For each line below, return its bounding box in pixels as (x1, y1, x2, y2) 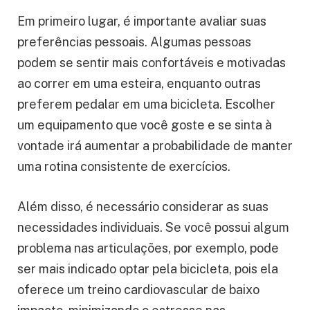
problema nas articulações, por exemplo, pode (17, 241, 279, 256)
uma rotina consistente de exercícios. (17, 159, 230, 174)
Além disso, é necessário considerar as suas (17, 199, 268, 215)
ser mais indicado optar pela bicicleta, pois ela (17, 262, 278, 277)
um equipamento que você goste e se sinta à (17, 118, 272, 133)
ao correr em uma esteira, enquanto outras (17, 76, 261, 91)
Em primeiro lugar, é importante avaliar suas (17, 14, 266, 29)
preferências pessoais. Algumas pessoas (17, 35, 251, 50)
